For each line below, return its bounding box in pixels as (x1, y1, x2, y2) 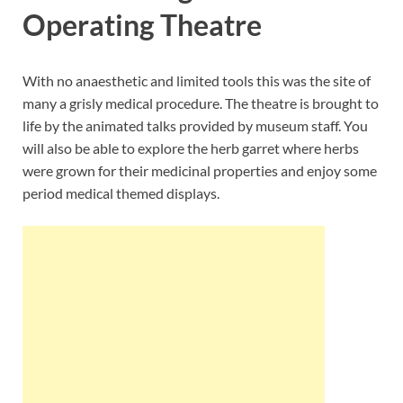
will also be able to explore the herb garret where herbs (22, 139, 359, 157)
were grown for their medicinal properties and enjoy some (22, 162, 377, 180)
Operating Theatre (22, 7, 262, 43)
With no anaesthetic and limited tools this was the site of (22, 72, 371, 90)
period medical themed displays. (22, 184, 219, 202)
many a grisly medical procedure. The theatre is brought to (22, 94, 379, 112)
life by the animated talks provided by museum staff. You (22, 117, 368, 135)
